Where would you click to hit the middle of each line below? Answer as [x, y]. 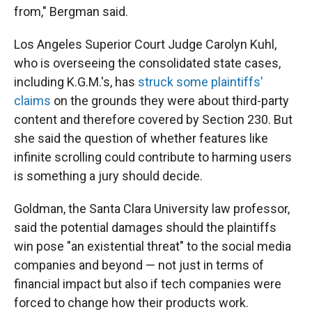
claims [32, 101]
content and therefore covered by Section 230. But [153, 120]
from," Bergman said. [71, 12]
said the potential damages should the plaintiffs [145, 228]
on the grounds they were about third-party [170, 101]
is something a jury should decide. [108, 176]
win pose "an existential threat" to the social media [153, 247]
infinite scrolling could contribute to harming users [153, 157]
